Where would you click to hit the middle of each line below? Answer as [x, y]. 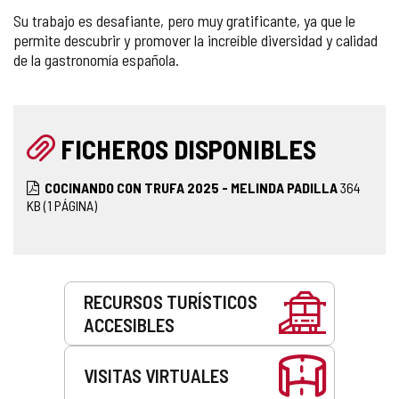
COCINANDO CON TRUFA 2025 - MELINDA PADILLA [192, 187]
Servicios [38, 289]
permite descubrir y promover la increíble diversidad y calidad [195, 40]
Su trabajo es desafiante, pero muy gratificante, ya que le [184, 20]
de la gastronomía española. [96, 59]
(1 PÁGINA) [70, 205]
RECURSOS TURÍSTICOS [171, 301]
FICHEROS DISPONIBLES [188, 148]
